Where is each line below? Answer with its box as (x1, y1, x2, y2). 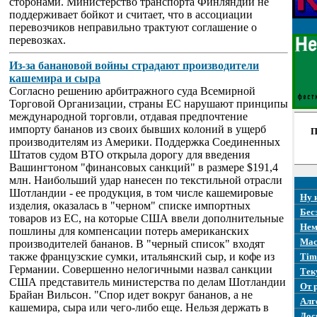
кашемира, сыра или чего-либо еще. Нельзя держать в (9, 301, 269, 313)
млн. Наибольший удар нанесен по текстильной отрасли (9, 174, 282, 186)
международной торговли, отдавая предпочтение (9, 110, 248, 122)
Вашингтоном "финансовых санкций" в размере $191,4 (9, 161, 278, 173)
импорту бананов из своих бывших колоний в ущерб (9, 123, 266, 135)
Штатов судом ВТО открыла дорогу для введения (9, 149, 250, 161)
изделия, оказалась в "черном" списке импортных (9, 200, 250, 212)
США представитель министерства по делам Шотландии (9, 276, 286, 288)
